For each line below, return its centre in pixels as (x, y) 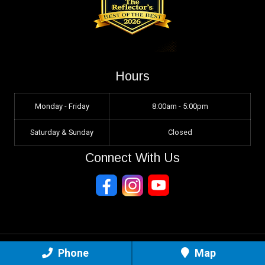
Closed (180, 132)
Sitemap (132, 254)
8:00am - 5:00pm (180, 106)
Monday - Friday (62, 106)
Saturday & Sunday (62, 132)
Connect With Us (132, 158)
